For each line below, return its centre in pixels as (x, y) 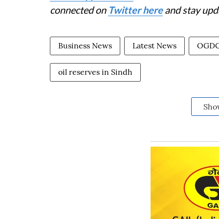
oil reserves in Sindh (95, 72)
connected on (79, 10)
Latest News (154, 46)
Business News (85, 46)
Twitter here (135, 10)
